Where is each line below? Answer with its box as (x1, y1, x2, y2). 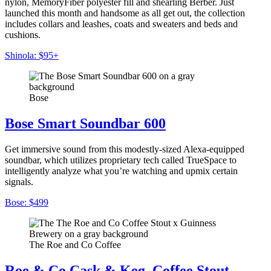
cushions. (5, 29, 41, 40)
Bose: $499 (5, 197, 48, 207)
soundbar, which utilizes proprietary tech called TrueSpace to (5, 154, 237, 165)
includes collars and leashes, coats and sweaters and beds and (5, 18, 238, 29)
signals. (5, 176, 33, 187)
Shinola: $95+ (5, 50, 59, 60)
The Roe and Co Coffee (29, 239, 121, 250)
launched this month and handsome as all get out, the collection (5, 7, 245, 18)
